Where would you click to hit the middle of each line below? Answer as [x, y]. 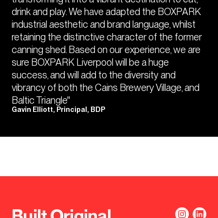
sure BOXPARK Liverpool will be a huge [90, 62]
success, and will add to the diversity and [94, 75]
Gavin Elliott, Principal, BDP [58, 110]
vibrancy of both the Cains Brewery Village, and [106, 88]
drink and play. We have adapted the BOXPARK [106, 12]
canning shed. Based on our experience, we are [106, 50]
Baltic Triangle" [41, 100]
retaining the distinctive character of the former [107, 37]
